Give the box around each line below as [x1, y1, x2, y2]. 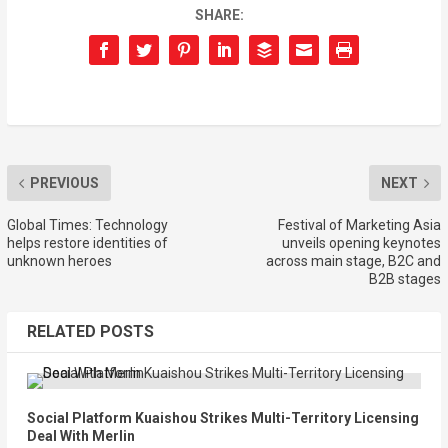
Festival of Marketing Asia [278, 217, 442, 234]
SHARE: [194, 7, 244, 24]
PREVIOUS [29, 175, 99, 192]
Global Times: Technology [6, 217, 168, 234]
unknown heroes [6, 253, 112, 270]
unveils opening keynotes [282, 235, 442, 252]
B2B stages [369, 271, 442, 288]
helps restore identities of [6, 235, 168, 252]
